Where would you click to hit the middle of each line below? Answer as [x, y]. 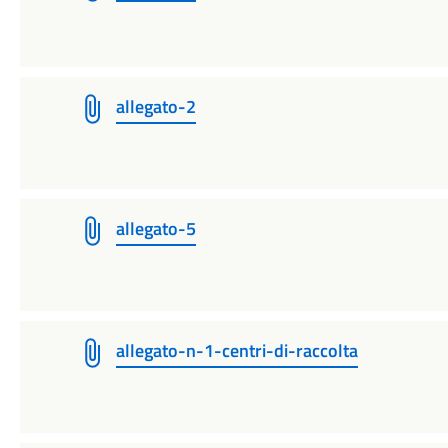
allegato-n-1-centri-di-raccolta [236, 350]
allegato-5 [155, 228]
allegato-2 [155, 106]
